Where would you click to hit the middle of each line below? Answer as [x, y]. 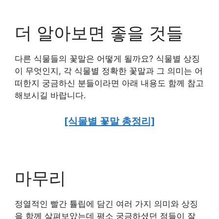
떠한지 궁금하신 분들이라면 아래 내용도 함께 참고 [109, 83]
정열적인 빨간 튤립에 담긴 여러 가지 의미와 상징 [106, 204]
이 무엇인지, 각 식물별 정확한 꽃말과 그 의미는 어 [109, 71]
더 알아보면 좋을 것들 [99, 33]
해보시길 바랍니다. [50, 95]
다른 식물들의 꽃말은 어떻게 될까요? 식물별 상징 [107, 58]
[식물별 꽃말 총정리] [109, 121]
